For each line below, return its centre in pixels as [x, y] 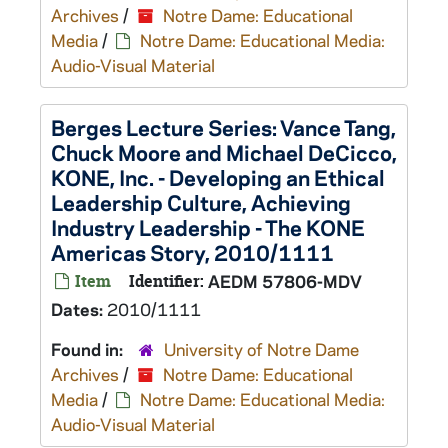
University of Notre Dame [261, 349]
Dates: [79, 309]
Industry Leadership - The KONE [208, 227]
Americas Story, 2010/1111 [192, 252]
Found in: [89, 349]
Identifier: [166, 281]
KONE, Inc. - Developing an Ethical [218, 177]
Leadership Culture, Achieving [201, 202]
